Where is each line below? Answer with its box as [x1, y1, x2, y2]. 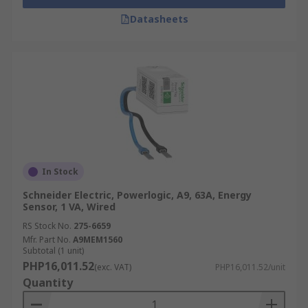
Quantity [23, 275, 73, 290]
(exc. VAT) [94, 261, 131, 273]
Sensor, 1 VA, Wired [23, 200, 115, 213]
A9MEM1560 [73, 234, 122, 245]
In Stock [42, 166, 78, 177]
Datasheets [129, 12, 188, 25]
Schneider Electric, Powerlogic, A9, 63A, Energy [23, 188, 252, 201]
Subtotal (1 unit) [23, 245, 84, 256]
